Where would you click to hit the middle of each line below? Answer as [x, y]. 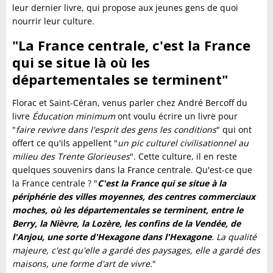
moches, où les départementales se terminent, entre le [128, 210]
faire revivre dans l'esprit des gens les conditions [116, 130]
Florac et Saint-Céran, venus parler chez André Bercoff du [130, 103]
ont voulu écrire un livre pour [178, 116]
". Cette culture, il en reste [183, 157]
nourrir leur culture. [53, 21]
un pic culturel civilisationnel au [183, 143]
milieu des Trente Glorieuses [71, 157]
